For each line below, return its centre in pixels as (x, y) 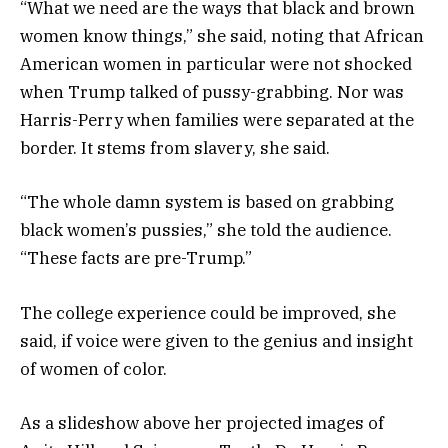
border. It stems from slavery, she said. (175, 148)
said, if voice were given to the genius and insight (216, 340)
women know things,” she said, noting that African (222, 36)
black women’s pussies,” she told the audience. (206, 230)
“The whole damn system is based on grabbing (207, 202)
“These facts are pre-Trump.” (136, 258)
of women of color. (93, 368)
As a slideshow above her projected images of (202, 422)
